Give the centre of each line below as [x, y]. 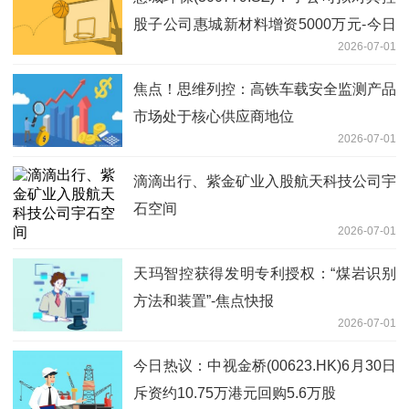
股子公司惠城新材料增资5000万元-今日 [265, 24]
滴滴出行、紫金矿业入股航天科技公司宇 [265, 181]
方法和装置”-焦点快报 [204, 300]
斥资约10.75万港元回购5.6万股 [235, 393]
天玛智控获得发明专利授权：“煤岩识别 [265, 273]
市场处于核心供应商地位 [214, 116]
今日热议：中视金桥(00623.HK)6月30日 [265, 365]
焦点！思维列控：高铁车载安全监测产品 [265, 89]
